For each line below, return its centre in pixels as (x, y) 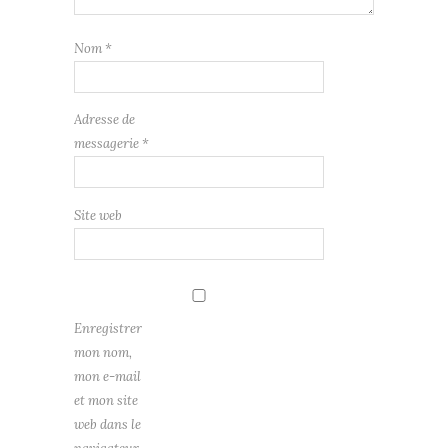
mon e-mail (107, 376)
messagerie (108, 143)
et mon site (106, 400)
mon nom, (103, 352)
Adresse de (104, 119)
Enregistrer (108, 328)
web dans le (107, 424)
